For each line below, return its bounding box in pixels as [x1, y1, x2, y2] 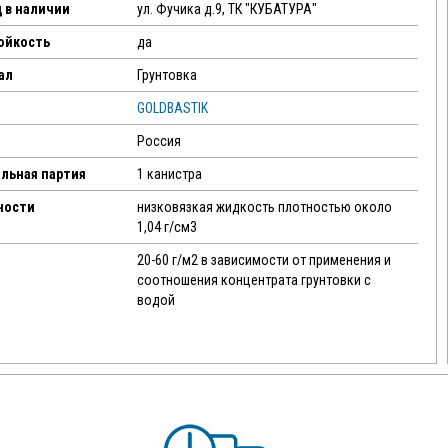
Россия [136, 133, 181, 149]
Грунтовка [136, 67, 197, 83]
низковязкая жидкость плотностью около [136, 199, 392, 215]
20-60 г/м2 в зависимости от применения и [136, 252, 391, 268]
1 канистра [136, 166, 202, 182]
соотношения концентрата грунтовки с [136, 272, 371, 288]
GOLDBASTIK [136, 100, 208, 116]
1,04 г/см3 [136, 219, 197, 235]
